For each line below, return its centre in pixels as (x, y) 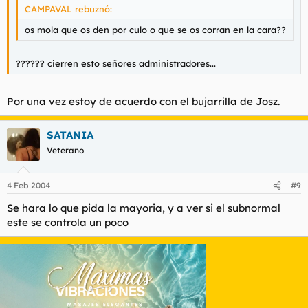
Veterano (65, 150)
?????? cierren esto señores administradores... (116, 63)
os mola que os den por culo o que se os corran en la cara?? (155, 29)
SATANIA (70, 135)
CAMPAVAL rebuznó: (68, 9)
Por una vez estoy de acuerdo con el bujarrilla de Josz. (143, 101)
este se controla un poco (68, 222)
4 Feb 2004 (29, 185)
